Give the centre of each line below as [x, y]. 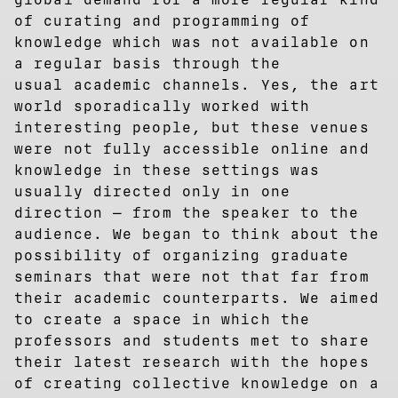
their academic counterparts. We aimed [197, 298]
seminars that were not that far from [192, 276]
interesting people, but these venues [192, 127]
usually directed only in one [152, 191]
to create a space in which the [163, 319]
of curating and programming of [163, 20]
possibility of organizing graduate [182, 255]
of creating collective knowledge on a [197, 383]
